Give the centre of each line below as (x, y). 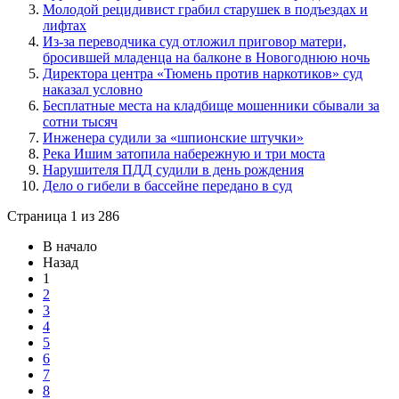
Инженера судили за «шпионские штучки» (173, 137)
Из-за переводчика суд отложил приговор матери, (195, 41)
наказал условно (93, 89)
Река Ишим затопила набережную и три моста (184, 153)
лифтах (65, 25)
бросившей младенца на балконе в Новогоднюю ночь (206, 57)
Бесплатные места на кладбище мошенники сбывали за (211, 105)
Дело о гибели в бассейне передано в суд (167, 185)
